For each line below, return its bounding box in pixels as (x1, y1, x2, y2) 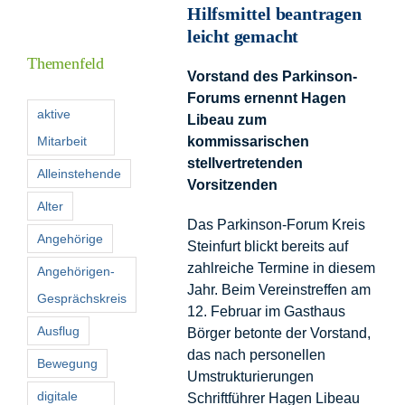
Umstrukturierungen (186, 368, 314, 384)
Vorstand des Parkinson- (186, 68, 357, 84)
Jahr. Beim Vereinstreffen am (186, 281, 371, 297)
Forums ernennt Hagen (186, 89, 346, 106)
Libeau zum (186, 111, 267, 127)
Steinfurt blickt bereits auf (186, 238, 348, 254)
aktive (37, 106, 71, 121)
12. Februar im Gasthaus (186, 303, 345, 319)
